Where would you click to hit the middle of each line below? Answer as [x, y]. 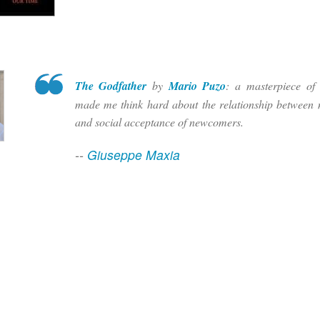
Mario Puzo [197, 86]
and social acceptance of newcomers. [159, 122]
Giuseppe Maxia [133, 155]
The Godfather [111, 86]
